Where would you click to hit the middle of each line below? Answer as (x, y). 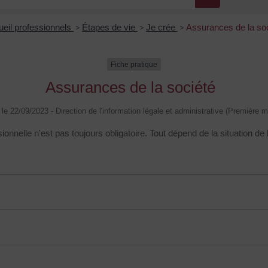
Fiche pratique (134, 64)
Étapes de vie (110, 27)
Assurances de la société (130, 88)
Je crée (162, 27)
